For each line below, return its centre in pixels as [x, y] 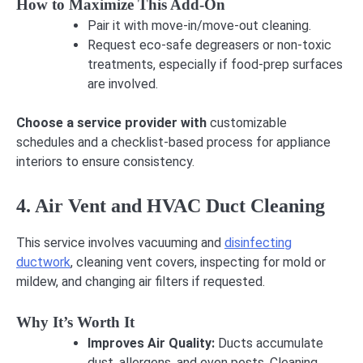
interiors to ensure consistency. [105, 162]
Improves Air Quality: [153, 344]
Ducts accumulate [271, 344]
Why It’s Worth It [75, 322]
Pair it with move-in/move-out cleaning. [199, 26]
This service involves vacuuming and [120, 243]
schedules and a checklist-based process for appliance [173, 143]
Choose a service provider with [111, 123]
